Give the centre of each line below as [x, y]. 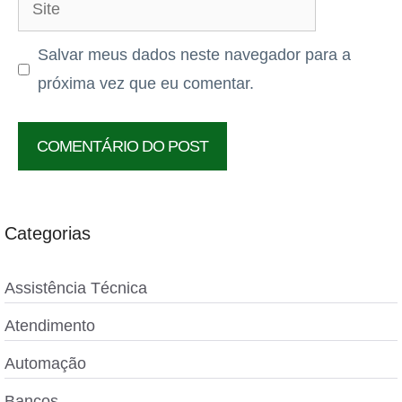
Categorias [48, 233]
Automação [45, 363]
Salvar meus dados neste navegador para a [194, 55]
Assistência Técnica [76, 288]
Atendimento [50, 326]
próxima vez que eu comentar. [146, 83]
